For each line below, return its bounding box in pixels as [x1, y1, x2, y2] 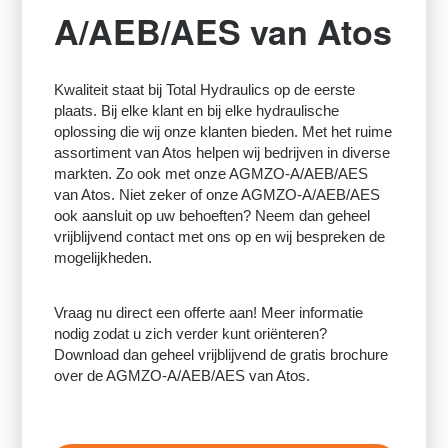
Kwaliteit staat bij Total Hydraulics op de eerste [54, 81, 356, 98]
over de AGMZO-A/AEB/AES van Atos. [54, 367, 311, 384]
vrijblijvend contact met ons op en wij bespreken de [54, 228, 386, 245]
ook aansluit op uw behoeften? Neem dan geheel [54, 207, 371, 224]
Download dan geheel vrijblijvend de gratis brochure [54, 346, 389, 363]
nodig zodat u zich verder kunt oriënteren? [54, 325, 328, 342]
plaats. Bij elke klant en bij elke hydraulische [54, 102, 340, 119]
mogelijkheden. [54, 249, 153, 266]
